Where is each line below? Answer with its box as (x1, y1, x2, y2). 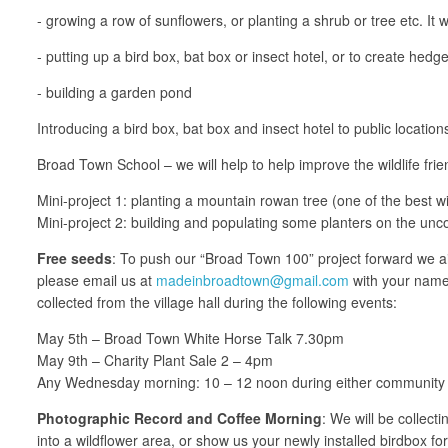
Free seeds (37, 247, 112, 268)
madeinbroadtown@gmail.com (156, 269, 349, 290)
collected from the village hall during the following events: (37, 291, 397, 312)
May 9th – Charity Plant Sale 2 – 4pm (37, 349, 273, 370)
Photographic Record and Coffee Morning (37, 407, 322, 428)
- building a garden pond (37, 81, 192, 102)
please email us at (37, 269, 156, 290)
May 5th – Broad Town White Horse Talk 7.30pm (37, 327, 344, 348)
